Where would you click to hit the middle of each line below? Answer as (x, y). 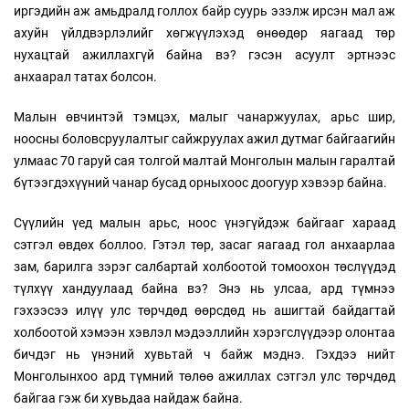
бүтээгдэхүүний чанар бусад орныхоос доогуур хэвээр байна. (200, 182)
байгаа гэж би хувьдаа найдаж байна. (128, 398)
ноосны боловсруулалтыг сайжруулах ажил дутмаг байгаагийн (204, 138)
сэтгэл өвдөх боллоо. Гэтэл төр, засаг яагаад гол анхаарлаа (204, 244)
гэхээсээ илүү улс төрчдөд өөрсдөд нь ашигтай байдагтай (204, 310)
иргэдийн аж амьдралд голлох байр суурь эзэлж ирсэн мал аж (204, 10)
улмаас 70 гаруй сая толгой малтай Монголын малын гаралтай (204, 160)
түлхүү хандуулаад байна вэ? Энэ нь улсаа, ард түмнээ (204, 288)
